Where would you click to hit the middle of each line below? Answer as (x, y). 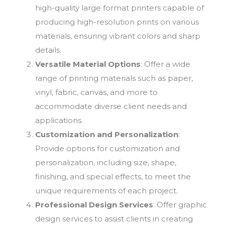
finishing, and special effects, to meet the (113, 177)
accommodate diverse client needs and (111, 106)
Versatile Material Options (88, 64)
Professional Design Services (94, 205)
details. (48, 50)
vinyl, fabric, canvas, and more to (96, 92)
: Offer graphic (180, 205)
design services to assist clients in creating (114, 219)
